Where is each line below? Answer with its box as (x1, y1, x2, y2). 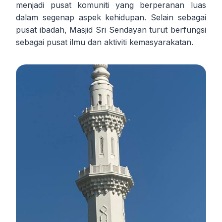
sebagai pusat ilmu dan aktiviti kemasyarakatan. (16, 37, 193, 47)
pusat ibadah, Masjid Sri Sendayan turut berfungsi (16, 24, 206, 35)
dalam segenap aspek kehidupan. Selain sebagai (16, 12, 206, 22)
